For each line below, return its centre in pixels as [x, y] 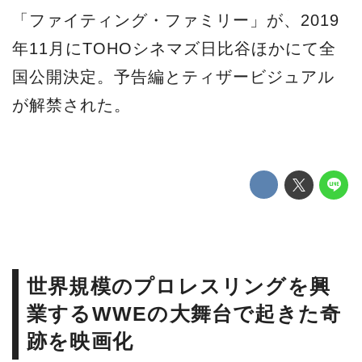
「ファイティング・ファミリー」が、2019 [176, 21]
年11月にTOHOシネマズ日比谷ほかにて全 [174, 49]
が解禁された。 [72, 105]
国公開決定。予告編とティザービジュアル [173, 77]
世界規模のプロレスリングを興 [179, 286]
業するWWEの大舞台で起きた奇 [184, 314]
